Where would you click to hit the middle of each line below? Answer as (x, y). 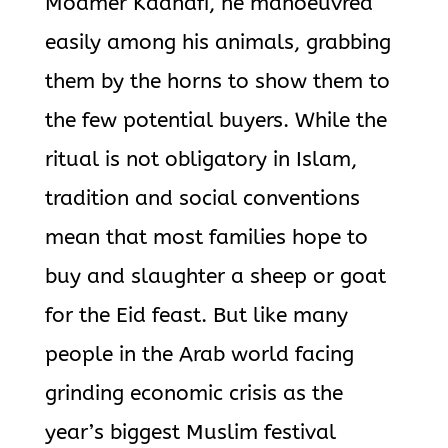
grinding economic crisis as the (193, 393)
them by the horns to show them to (217, 81)
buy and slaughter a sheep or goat (215, 276)
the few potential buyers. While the (215, 120)
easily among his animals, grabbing (217, 42)
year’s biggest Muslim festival (190, 432)
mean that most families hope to (206, 237)
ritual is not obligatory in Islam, (200, 159)
